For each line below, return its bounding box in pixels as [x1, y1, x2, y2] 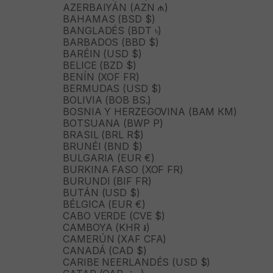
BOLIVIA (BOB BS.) [63, 93, 152, 106]
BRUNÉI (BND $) [63, 140, 143, 152]
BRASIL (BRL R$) [63, 128, 144, 141]
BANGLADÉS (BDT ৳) [63, 24, 162, 37]
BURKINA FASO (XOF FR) [63, 163, 183, 175]
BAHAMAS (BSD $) [63, 12, 155, 25]
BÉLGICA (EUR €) [63, 197, 146, 210]
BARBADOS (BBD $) [63, 35, 159, 48]
